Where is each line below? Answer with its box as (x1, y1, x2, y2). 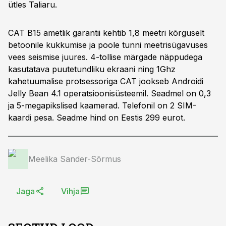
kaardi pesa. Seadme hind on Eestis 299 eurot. (8, 112, 185, 123)
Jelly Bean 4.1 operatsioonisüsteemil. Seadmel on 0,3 (8, 88, 211, 98)
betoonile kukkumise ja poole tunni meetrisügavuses (8, 40, 208, 50)
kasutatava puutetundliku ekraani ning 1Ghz (8, 64, 176, 74)
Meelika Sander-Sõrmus (28, 154, 121, 164)
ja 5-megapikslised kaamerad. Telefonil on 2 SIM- (8, 100, 196, 110)
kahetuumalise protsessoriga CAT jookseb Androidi (8, 76, 203, 86)
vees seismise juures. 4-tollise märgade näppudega (8, 52, 202, 62)
